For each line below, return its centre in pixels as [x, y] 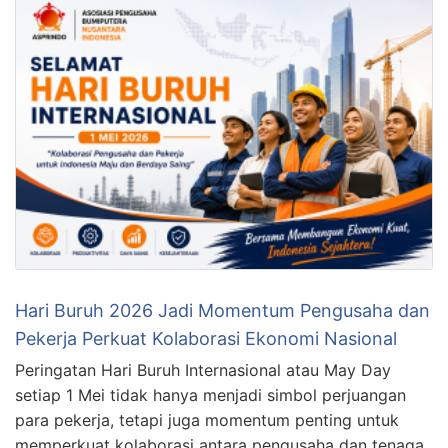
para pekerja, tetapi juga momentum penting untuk [207, 420]
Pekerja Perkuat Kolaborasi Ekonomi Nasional [206, 339]
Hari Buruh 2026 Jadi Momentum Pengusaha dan [222, 311]
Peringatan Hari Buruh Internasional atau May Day [203, 370]
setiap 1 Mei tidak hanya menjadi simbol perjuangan [210, 395]
